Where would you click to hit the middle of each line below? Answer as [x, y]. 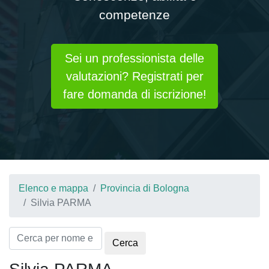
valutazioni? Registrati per [134, 76]
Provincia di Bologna [145, 188]
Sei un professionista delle [134, 58]
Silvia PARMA [61, 203]
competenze [134, 15]
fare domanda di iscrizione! [134, 94]
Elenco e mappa [53, 188]
